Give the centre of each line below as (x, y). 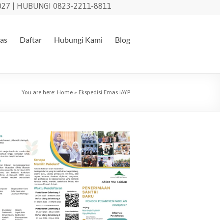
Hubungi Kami (78, 40)
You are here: (39, 92)
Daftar (31, 40)
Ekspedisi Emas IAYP (104, 92)
